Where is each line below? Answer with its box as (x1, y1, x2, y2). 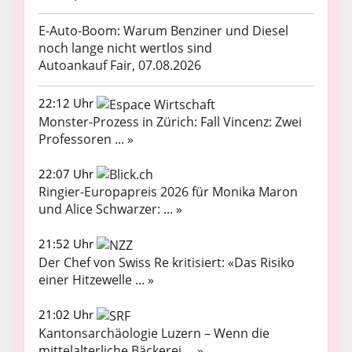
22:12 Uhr (38, 94, 97, 111)
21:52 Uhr (38, 236, 97, 252)
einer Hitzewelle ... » (38, 271, 154, 289)
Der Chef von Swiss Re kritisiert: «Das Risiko (38, 254, 295, 272)
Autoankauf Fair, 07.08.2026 (38, 56, 201, 74)
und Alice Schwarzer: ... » (38, 200, 182, 218)
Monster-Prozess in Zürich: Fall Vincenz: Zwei (38, 112, 302, 130)
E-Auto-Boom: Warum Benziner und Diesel (38, 21, 288, 39)
